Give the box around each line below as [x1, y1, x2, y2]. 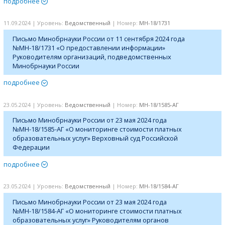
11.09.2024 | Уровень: [4, 19, 65, 27]
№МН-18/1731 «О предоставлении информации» [13, 43, 166, 52]
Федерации [13, 143, 50, 152]
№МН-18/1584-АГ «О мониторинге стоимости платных [13, 206, 182, 215]
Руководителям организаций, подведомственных [13, 52, 172, 61]
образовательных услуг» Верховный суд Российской [13, 134, 178, 143]
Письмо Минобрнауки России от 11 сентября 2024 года [13, 34, 185, 43]
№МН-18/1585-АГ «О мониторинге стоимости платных [13, 125, 182, 134]
